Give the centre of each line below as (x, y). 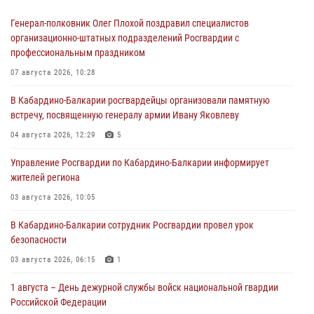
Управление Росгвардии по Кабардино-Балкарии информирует (140, 163)
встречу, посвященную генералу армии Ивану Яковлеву (125, 115)
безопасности (39, 240)
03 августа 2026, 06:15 (53, 260)
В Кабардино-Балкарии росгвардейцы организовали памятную (140, 101)
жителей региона (45, 178)
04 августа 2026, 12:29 (53, 135)
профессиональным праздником (78, 53)
